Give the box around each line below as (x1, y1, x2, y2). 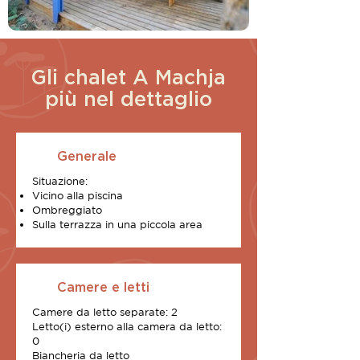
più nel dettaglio (45, 88, 212, 109)
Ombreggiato (32, 204, 102, 216)
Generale (57, 149, 117, 163)
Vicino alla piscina (32, 190, 123, 202)
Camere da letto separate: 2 (32, 306, 178, 318)
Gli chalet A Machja (31, 66, 226, 88)
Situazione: (32, 175, 88, 187)
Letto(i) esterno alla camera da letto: (32, 321, 222, 333)
